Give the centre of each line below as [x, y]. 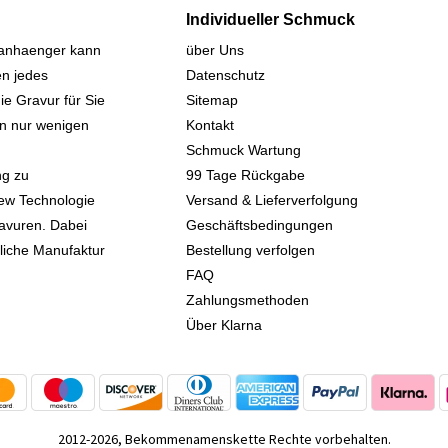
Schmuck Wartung [243, 150]
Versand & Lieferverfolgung [272, 200]
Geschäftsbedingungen [259, 225]
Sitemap [212, 100]
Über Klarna [224, 325]
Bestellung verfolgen [250, 250]
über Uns [215, 50]
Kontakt [210, 125]
